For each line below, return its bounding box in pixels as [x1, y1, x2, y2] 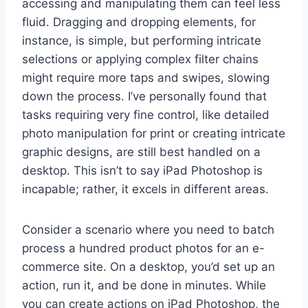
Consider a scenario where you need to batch [22, 223, 274, 237]
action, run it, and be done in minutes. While [22, 278, 266, 293]
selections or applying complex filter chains [22, 52, 258, 67]
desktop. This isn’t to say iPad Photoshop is [22, 164, 263, 178]
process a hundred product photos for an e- [22, 241, 265, 256]
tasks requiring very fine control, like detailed [22, 108, 269, 122]
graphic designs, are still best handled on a [22, 145, 261, 159]
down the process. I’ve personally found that [22, 89, 267, 104]
